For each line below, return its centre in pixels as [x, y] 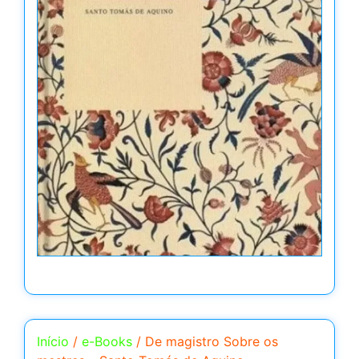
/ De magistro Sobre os [205, 342]
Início [53, 342]
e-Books [107, 342]
